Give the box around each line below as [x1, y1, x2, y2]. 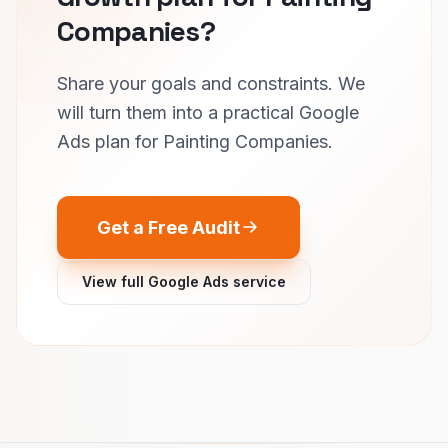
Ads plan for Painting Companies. [57, 130, 333, 152]
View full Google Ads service [82, 272, 286, 290]
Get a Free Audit [97, 216, 240, 238]
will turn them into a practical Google [57, 101, 359, 123]
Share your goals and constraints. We [57, 72, 365, 94]
